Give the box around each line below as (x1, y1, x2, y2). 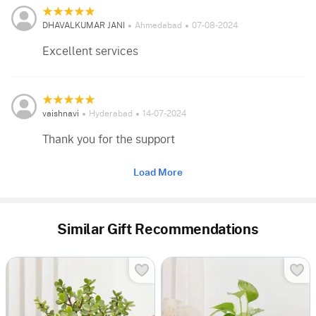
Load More (133, 167, 183, 178)
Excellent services (42, 46, 138, 58)
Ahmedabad (135, 21, 182, 30)
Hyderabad (89, 109, 133, 119)
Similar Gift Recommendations (57, 223, 259, 238)
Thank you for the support (42, 134, 175, 146)
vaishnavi (42, 109, 79, 119)
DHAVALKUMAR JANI (42, 21, 125, 30)
